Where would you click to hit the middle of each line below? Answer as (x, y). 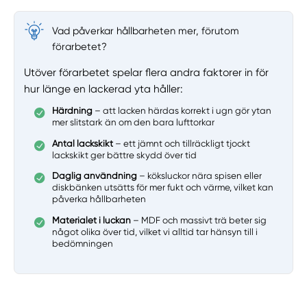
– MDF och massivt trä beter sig (199, 220)
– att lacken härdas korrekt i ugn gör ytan (182, 111)
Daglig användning (95, 176)
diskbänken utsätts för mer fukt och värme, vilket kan (163, 188)
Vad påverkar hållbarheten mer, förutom (146, 31)
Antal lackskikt (83, 143)
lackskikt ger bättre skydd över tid (125, 155)
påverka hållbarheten (99, 199)
